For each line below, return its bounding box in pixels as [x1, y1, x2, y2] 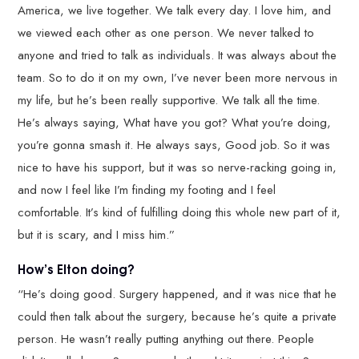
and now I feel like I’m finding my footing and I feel [18, 180, 276, 199]
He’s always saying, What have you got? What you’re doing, [18, 113, 332, 131]
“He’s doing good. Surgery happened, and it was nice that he [18, 285, 337, 304]
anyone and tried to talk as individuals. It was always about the [18, 46, 337, 64]
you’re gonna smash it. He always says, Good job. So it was [18, 135, 331, 154]
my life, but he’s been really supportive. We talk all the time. [18, 91, 321, 109]
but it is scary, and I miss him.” [18, 225, 179, 244]
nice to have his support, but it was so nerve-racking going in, [18, 158, 337, 176]
